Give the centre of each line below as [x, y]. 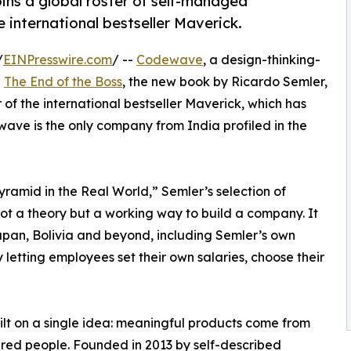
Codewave [170, 60]
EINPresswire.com [58, 60]
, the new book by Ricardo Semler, [225, 82]
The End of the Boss [63, 82]
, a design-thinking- [262, 60]
